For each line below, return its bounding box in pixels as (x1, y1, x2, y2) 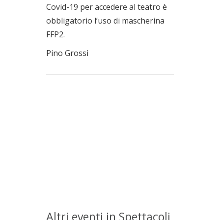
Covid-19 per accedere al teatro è (46, 1, 167, 12)
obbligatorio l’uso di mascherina (46, 15, 165, 26)
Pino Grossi (46, 47, 88, 58)
